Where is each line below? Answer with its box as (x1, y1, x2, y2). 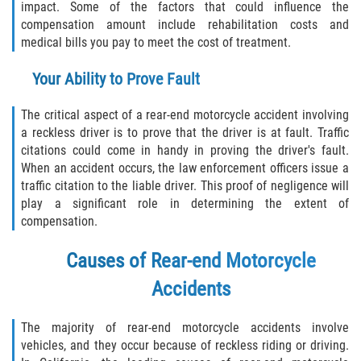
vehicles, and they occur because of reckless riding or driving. (21, 338, 349, 354)
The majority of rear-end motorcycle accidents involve (21, 320, 349, 336)
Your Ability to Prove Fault (32, 69, 200, 89)
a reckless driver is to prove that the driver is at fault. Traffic (21, 125, 349, 141)
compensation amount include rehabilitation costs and (21, 17, 349, 33)
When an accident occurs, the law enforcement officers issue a (21, 160, 349, 176)
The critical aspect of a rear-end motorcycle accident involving (21, 107, 349, 123)
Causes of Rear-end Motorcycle (65, 249, 316, 273)
